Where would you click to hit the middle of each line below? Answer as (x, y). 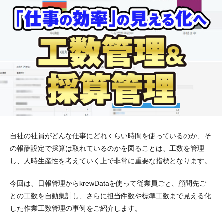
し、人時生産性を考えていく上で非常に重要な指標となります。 (111, 160)
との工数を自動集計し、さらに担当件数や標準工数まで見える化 (111, 195)
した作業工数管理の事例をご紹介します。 (76, 208)
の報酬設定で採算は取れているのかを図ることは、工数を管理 (107, 148)
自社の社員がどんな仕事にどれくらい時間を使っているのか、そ (111, 136)
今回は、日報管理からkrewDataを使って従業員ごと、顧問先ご (108, 183)
